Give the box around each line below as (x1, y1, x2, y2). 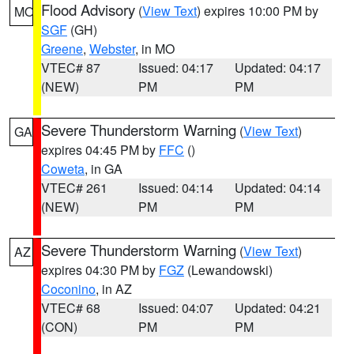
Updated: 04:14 (235, 179, 322, 197)
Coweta (41, 160, 85, 178)
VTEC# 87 (41, 58, 100, 77)
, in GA (85, 160, 122, 178)
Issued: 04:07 (137, 299, 213, 317)
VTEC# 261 (41, 179, 107, 197)
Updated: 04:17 (235, 58, 322, 77)
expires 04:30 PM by (41, 261, 159, 279)
